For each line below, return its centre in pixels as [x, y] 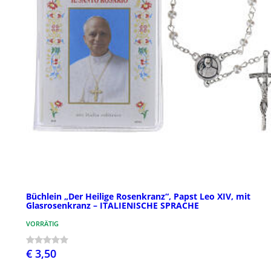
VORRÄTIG [42, 223]
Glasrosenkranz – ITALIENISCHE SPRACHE [113, 205]
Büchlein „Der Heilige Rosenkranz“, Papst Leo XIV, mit [138, 196]
